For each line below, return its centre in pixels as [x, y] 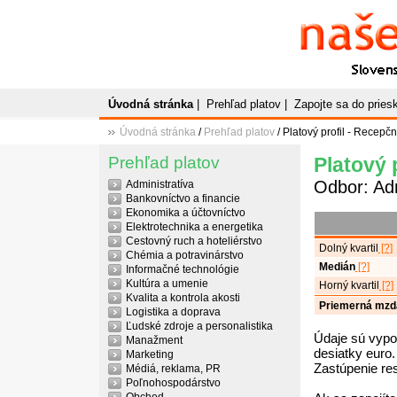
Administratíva [160, 184]
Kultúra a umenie [167, 284]
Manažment [154, 340]
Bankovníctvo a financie [183, 198]
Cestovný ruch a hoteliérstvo [194, 241]
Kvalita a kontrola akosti [183, 298]
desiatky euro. [354, 353]
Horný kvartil [349, 285]
